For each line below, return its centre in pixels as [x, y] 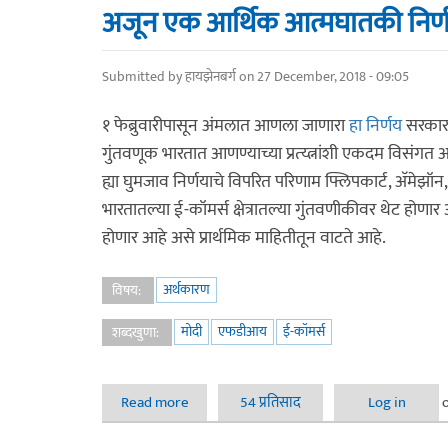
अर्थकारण [186, 289]
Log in [386, 402]
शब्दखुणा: [137, 332]
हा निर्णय [375, 126]
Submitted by [143, 76]
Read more [154, 402]
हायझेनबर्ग [210, 76]
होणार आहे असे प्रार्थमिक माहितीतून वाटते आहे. [244, 238]
